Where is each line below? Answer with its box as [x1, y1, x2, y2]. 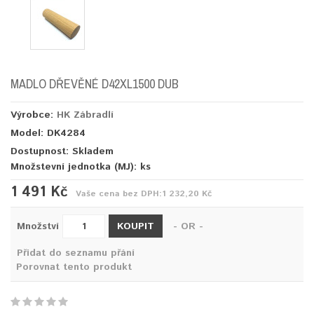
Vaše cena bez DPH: [76, 187, 162, 200]
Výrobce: [11, 107, 57, 122]
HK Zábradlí [57, 107, 114, 122]
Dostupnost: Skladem [11, 144, 114, 158]
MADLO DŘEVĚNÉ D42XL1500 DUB [11, 74, 179, 93]
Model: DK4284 [11, 125, 86, 140]
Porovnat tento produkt [16, 259, 132, 274]
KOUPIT [117, 219, 154, 233]
